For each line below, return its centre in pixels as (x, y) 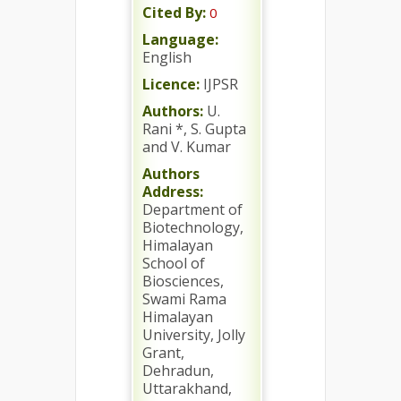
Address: (173, 192)
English (167, 57)
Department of (192, 209)
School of (174, 263)
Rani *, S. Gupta (194, 129)
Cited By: (174, 13)
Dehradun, (178, 371)
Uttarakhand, (187, 388)
